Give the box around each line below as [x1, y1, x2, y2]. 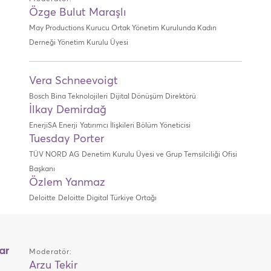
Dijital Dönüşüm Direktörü [109, 93, 196, 100]
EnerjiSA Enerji [28, 122, 77, 129]
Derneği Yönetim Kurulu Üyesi [28, 39, 128, 47]
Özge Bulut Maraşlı [28, 7, 126, 18]
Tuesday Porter [28, 134, 104, 145]
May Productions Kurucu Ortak [28, 25, 132, 32]
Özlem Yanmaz [28, 177, 111, 188]
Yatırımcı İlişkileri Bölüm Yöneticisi [79, 122, 191, 129]
